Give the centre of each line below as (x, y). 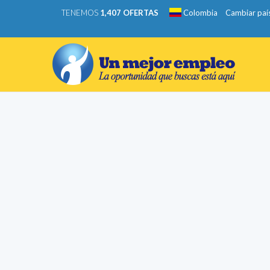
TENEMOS (81, 13)
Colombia (199, 13)
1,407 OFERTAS (129, 13)
